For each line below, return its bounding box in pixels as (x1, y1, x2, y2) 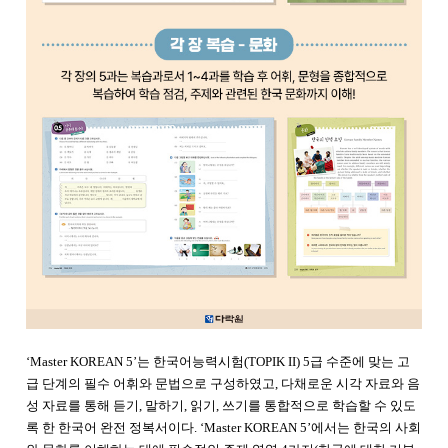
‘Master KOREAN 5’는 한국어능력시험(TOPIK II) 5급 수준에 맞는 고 (26, 353, 410, 369)
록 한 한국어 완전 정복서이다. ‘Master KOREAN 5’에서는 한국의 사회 (26, 419, 421, 435)
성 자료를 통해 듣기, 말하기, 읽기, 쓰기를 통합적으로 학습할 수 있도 (26, 397, 416, 413)
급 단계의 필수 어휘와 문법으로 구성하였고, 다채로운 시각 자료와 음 (26, 375, 420, 391)
